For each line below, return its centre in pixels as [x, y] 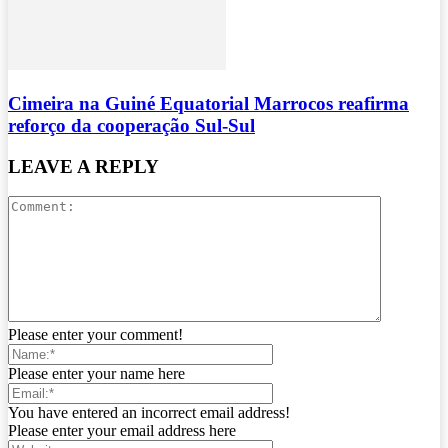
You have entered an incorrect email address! [149, 413]
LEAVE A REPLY [83, 166]
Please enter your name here [96, 374]
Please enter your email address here [122, 431]
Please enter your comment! [95, 335]
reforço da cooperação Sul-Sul [131, 125]
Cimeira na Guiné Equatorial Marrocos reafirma [208, 103]
